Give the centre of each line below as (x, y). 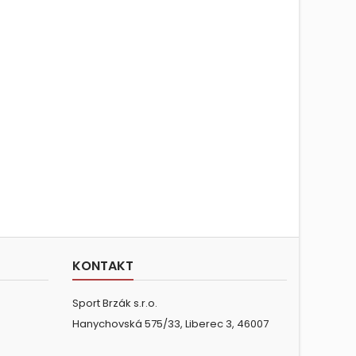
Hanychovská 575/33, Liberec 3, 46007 (170, 324)
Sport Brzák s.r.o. (115, 304)
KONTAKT (103, 266)
